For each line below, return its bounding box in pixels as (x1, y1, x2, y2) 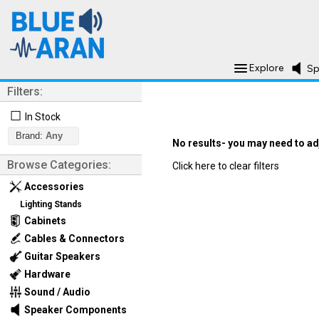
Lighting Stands (20, 199, 82, 209)
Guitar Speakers (22, 251, 100, 262)
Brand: (16, 131, 43, 141)
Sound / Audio (22, 286, 90, 298)
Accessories (22, 181, 84, 192)
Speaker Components (22, 304, 127, 315)
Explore (249, 62, 283, 74)
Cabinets (22, 215, 66, 226)
